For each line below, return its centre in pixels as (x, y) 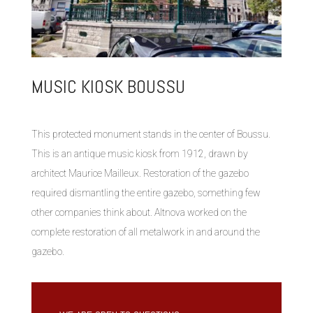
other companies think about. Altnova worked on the (139, 212)
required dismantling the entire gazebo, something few (146, 192)
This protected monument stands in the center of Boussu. (151, 134)
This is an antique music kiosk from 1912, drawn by (139, 153)
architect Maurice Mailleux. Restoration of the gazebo (140, 173)
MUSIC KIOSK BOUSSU (108, 87)
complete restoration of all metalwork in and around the (145, 232)
